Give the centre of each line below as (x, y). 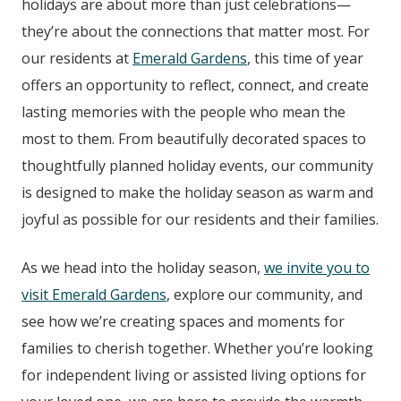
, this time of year (305, 59)
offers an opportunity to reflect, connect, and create (195, 85)
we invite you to (317, 268)
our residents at (77, 59)
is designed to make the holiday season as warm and (197, 193)
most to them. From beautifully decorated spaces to (194, 139)
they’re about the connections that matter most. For (196, 32)
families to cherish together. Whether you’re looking (197, 349)
